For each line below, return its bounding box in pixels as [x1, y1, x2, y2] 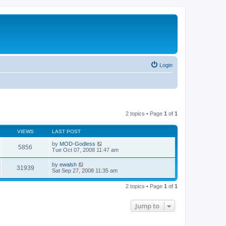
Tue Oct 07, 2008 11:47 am [52, 146, 119, 153]
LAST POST [52, 128, 81, 134]
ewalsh [60, 161, 77, 167]
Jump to [135, 201, 159, 210]
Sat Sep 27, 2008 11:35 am [52, 167, 118, 174]
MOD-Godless [60, 140, 95, 147]
